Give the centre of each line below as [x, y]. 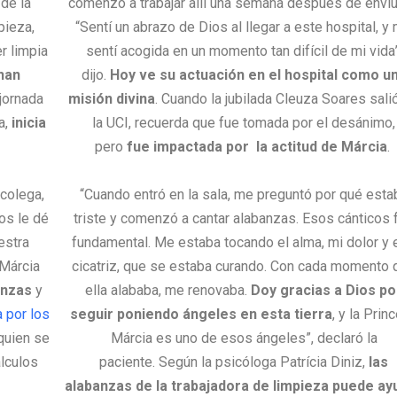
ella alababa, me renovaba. [168, 291]
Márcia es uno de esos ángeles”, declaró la [244, 339]
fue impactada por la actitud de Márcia [257, 147]
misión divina [112, 99]
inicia [29, 123]
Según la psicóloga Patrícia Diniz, [264, 362]
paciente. [129, 362]
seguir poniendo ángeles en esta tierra [201, 315]
